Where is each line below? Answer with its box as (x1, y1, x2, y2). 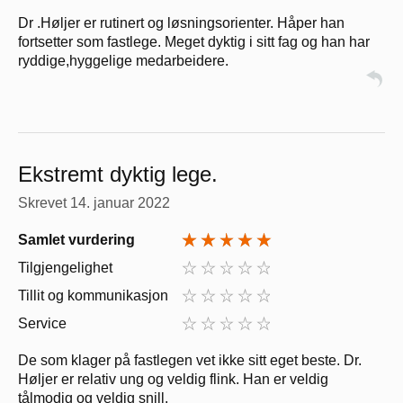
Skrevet (18, 195, 70, 211)
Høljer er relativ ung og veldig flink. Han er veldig (18, 372, 328, 388)
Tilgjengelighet (18, 260, 112, 276)
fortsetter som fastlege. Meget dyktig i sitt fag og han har (18, 34, 370, 50)
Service (18, 316, 67, 332)
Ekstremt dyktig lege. (18, 162, 218, 187)
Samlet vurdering (18, 232, 135, 248)
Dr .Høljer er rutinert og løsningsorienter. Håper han (18, 15, 345, 31)
